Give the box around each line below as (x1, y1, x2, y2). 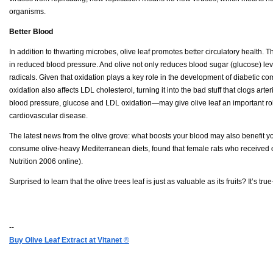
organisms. (9, 7, 46, 16)
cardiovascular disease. (9, 111, 88, 120)
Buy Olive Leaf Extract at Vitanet (9, 235, 122, 244)
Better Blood (9, 27, 53, 36)
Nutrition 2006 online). (9, 157, 83, 166)
